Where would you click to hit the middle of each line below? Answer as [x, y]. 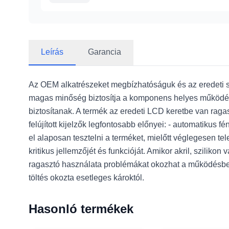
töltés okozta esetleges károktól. [86, 178]
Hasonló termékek [81, 209]
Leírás [52, 52]
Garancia [105, 52]
